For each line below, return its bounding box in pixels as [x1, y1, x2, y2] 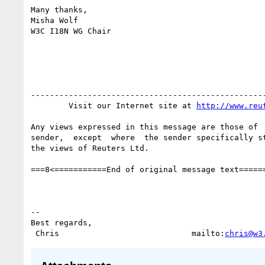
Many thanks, [31, 5, 88, 14]
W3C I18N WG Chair [31, 26, 111, 35]
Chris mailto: [35, 228, 225, 238]
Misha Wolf [31, 15, 78, 25]
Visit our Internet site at [69, 101, 196, 110]
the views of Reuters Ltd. [31, 143, 149, 153]
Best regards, [31, 218, 92, 227]
